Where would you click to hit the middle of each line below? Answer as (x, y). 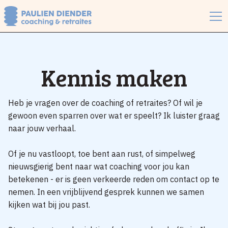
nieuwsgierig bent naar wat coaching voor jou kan (99, 166)
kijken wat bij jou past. (49, 204)
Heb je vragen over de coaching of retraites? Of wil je (105, 103)
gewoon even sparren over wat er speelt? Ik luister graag (114, 115)
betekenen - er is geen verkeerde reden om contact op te (114, 179)
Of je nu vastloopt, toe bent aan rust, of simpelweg (102, 153)
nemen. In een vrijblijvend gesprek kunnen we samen (106, 192)
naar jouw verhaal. (42, 128)
